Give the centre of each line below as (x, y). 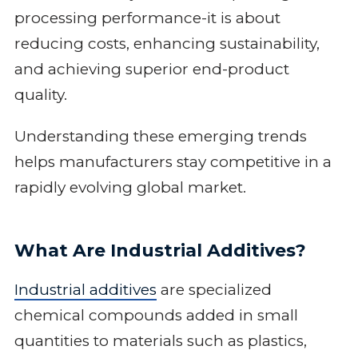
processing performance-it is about (147, 18)
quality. (40, 94)
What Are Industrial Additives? (160, 250)
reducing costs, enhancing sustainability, (167, 43)
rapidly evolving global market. (130, 187)
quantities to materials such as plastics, (160, 340)
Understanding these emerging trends (160, 136)
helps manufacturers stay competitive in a (173, 161)
